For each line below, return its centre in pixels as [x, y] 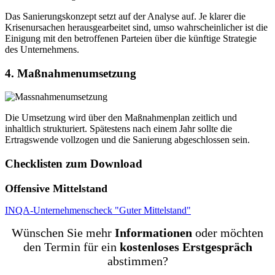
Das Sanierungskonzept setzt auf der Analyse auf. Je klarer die [125, 16]
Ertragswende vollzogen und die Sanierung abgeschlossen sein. [127, 140]
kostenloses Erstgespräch [186, 246]
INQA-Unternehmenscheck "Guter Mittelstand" [98, 210]
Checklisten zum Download [74, 164]
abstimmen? [137, 261]
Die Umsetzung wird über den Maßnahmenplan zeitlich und [121, 118]
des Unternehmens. [42, 49]
